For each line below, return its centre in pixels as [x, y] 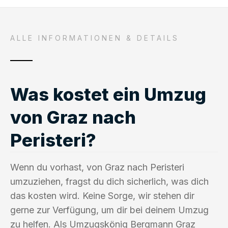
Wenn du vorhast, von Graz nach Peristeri [97, 167]
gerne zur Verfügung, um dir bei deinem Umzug [109, 210]
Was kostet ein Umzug [108, 94]
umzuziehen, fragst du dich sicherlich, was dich [109, 181]
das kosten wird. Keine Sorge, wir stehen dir [102, 195]
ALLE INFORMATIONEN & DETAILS [95, 38]
